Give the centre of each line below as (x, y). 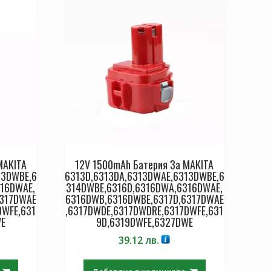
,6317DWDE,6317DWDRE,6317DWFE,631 (145, 210)
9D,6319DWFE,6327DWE (144, 222)
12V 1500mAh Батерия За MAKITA (145, 164)
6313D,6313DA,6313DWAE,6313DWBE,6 (144, 176)
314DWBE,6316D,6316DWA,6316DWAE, (145, 187)
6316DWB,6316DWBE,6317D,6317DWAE (144, 199)
